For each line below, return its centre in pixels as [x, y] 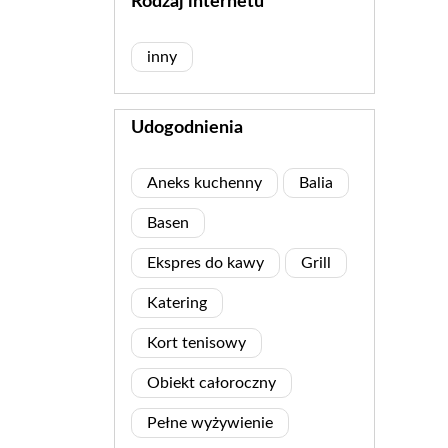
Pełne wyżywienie [210, 423]
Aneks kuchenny [204, 183]
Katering [177, 303]
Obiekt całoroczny [211, 383]
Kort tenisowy [196, 343]
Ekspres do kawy [205, 263]
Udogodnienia [187, 128]
